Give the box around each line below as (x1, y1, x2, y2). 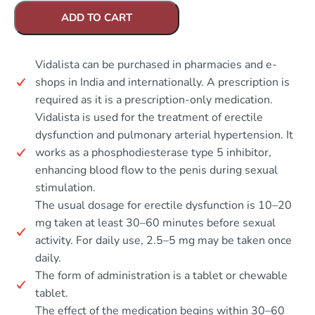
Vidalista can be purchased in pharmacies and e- (35, 56, 277, 72)
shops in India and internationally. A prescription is (35, 74, 290, 90)
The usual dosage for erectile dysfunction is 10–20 (35, 197, 292, 213)
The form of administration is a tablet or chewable (35, 267, 288, 283)
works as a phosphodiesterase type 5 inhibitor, (35, 144, 271, 160)
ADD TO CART (61, 10, 132, 25)
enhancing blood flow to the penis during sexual (35, 162, 278, 178)
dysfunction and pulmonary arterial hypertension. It (35, 127, 293, 143)
